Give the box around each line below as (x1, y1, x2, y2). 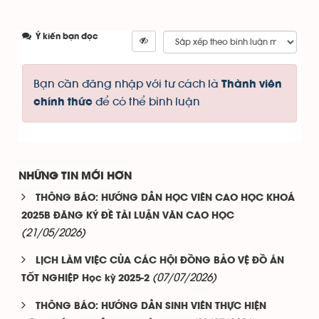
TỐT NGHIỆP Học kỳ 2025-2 (21, 273, 150, 283)
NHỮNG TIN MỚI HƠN (19, 171, 132, 182)
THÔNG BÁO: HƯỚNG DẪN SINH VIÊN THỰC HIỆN (36, 301, 266, 311)
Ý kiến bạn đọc (33, 32, 98, 41)
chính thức (33, 97, 93, 108)
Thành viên (221, 79, 282, 90)
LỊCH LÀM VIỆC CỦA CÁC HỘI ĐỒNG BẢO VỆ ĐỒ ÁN (36, 256, 284, 266)
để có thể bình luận (93, 95, 200, 108)
